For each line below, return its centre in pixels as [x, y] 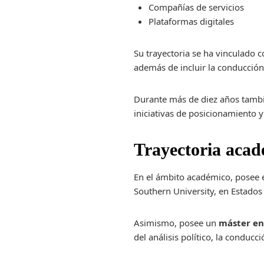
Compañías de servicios [197, 7]
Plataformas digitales [192, 21]
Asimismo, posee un [176, 223]
